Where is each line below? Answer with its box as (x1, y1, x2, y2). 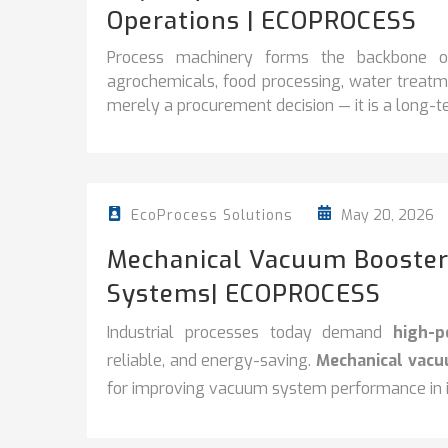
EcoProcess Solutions (131, 206, 293, 226)
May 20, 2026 (337, 205, 434, 225)
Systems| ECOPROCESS (107, 278, 381, 311)
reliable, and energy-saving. (107, 350, 316, 372)
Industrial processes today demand (107, 322, 394, 344)
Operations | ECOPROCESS (107, 5, 417, 37)
